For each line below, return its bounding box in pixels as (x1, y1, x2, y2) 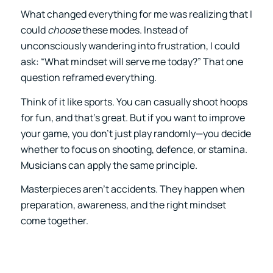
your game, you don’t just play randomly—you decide (20, 126, 251, 140)
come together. (20, 214, 88, 228)
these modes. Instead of (80, 23, 188, 37)
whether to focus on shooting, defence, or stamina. (20, 142, 247, 156)
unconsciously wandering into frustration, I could (20, 39, 239, 53)
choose (47, 23, 80, 37)
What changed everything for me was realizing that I (20, 7, 252, 21)
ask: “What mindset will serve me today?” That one (20, 55, 243, 69)
